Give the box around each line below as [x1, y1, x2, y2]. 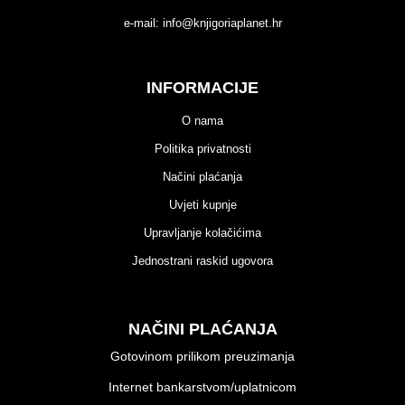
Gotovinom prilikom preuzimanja [110, 349, 295, 363]
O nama [182, 114, 223, 127]
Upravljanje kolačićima [144, 226, 261, 240]
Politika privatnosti [154, 142, 251, 155]
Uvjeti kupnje [168, 198, 237, 212]
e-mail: [123, 16, 163, 30]
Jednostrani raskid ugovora [132, 254, 273, 268]
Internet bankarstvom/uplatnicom [108, 380, 297, 394]
